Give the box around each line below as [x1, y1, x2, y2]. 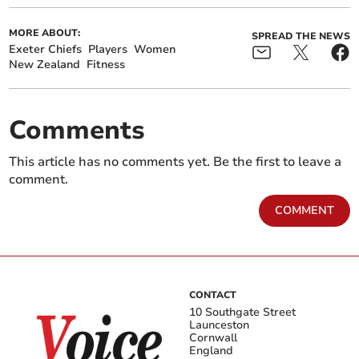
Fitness [87, 57, 126, 73]
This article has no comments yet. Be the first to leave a [9, 153, 342, 171]
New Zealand [9, 57, 81, 73]
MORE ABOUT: [9, 26, 81, 40]
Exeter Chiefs [9, 42, 83, 58]
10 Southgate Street [189, 305, 296, 321]
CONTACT [189, 288, 236, 302]
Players [88, 42, 128, 58]
